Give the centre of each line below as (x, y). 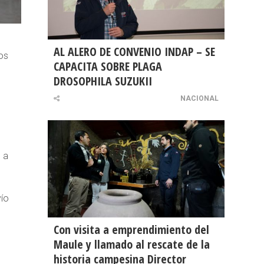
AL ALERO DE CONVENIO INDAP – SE (134, 52)
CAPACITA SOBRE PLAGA (108, 67)
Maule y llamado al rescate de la (132, 245)
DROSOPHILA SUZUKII (103, 81)
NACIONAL (199, 99)
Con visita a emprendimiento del (131, 230)
